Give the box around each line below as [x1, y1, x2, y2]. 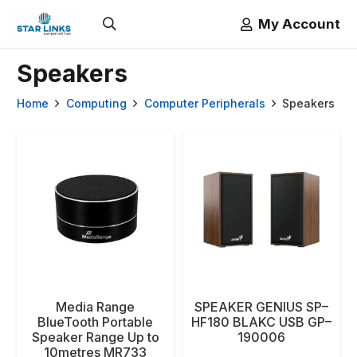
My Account [258, 15, 340, 32]
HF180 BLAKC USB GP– [191, 313, 332, 330]
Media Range [56, 298, 135, 315]
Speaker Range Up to [31, 328, 159, 345]
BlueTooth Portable [37, 313, 154, 330]
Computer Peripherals [143, 96, 265, 110]
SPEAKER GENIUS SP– [194, 298, 329, 315]
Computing [65, 96, 127, 110]
